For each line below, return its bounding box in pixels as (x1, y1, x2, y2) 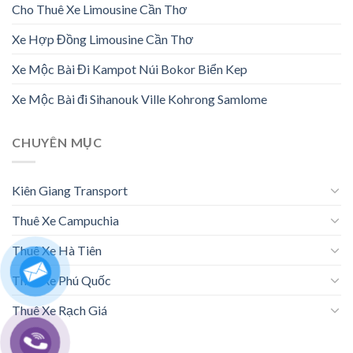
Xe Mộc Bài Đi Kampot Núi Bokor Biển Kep (12, 61, 247, 77)
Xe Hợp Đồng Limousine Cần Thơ (12, 32, 194, 47)
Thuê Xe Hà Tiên (12, 242, 102, 258)
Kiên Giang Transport (12, 182, 128, 198)
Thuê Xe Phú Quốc (12, 272, 111, 288)
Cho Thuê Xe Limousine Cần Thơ (12, 2, 188, 17)
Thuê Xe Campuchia (12, 212, 119, 228)
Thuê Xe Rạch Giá (12, 302, 107, 318)
